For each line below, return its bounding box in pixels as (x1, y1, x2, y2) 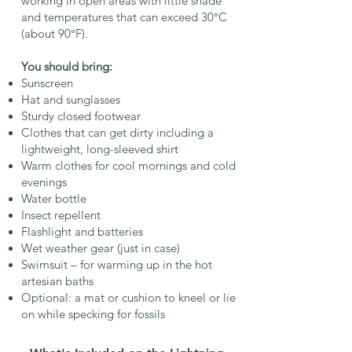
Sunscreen (20, 75, 73, 90)
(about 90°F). (20, 26, 88, 41)
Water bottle (20, 191, 86, 206)
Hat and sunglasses (20, 92, 120, 107)
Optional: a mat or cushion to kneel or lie (20, 290, 236, 305)
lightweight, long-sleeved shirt (20, 141, 178, 156)
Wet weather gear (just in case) (20, 240, 180, 255)
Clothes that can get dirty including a (20, 125, 214, 140)
